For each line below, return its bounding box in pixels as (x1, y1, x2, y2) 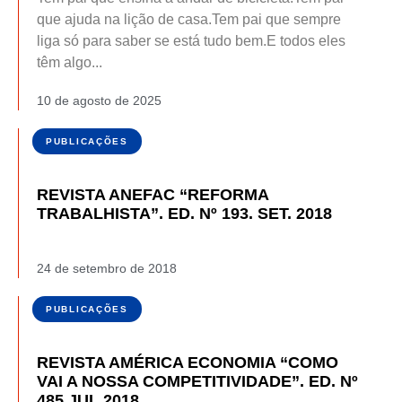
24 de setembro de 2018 (37, 261, 177, 276)
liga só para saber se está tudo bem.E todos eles (37, 33, 345, 49)
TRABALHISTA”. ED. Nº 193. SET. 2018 (37, 205, 332, 223)
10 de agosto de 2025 (37, 93, 162, 109)
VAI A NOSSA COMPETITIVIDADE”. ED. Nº (37, 372, 358, 391)
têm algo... (37, 55, 102, 71)
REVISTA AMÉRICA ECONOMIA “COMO (37, 354, 338, 372)
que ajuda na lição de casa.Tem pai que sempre (37, 12, 341, 28)
